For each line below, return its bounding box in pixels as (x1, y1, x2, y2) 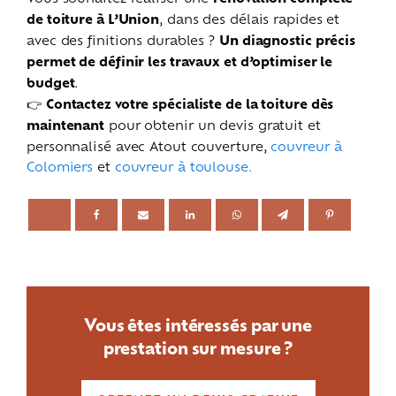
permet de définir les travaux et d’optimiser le (27, 51, 333, 70)
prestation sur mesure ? (103, 334, 293, 359)
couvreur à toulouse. (114, 156, 253, 174)
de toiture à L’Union (27, 9, 159, 27)
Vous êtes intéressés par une (83, 311, 313, 336)
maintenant (27, 115, 105, 133)
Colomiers (27, 156, 98, 174)
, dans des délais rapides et (159, 9, 340, 27)
